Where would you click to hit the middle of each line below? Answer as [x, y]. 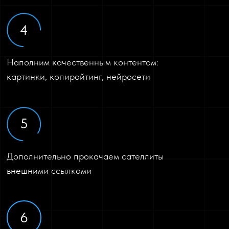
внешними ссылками [49, 170]
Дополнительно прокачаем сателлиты [86, 156]
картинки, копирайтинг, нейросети [79, 76]
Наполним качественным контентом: [83, 62]
